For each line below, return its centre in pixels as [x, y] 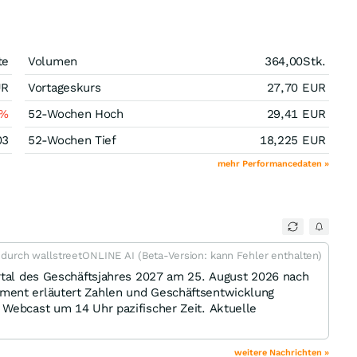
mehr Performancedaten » [273, 164]
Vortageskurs [65, 88]
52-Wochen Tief [72, 140]
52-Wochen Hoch [76, 114]
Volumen [53, 61]
